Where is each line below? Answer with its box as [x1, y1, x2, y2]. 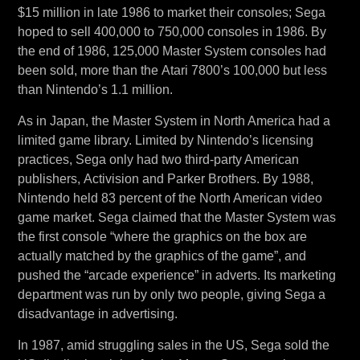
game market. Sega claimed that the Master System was [17, 211, 336, 224]
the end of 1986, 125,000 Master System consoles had [17, 44, 326, 58]
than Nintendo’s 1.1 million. [17, 83, 173, 96]
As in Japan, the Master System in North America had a [17, 114, 330, 128]
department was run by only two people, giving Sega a [17, 288, 325, 301]
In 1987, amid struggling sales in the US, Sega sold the [17, 338, 329, 352]
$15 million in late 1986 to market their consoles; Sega [17, 6, 325, 19]
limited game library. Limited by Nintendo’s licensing [17, 133, 313, 147]
